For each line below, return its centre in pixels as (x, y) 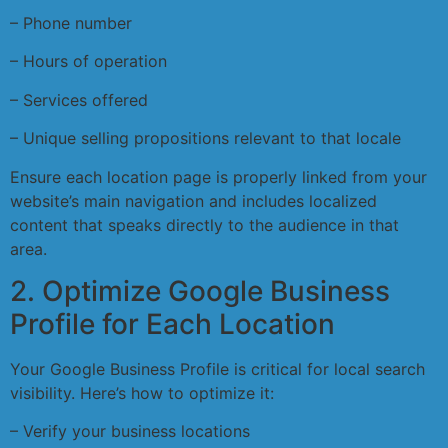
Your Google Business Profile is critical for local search (217, 368)
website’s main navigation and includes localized (193, 200)
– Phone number (71, 22)
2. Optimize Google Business (200, 290)
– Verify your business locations (130, 431)
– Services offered (79, 99)
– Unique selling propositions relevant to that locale (205, 138)
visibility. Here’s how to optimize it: (142, 392)
